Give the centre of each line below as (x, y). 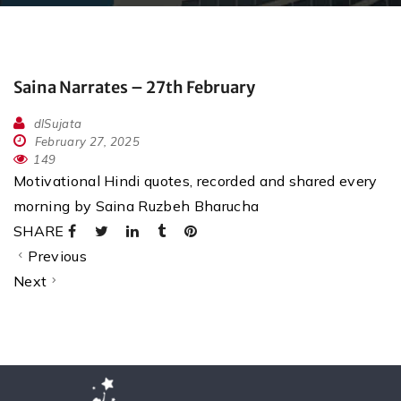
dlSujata (58, 124)
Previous (57, 256)
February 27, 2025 (86, 142)
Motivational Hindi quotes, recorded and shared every (196, 181)
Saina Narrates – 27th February (134, 88)
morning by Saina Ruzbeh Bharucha (137, 206)
